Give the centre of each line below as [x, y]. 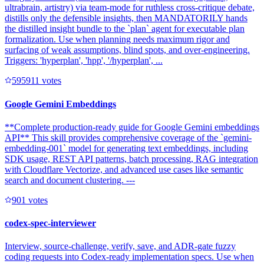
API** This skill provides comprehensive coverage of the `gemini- [128, 137]
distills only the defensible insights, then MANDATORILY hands [126, 18]
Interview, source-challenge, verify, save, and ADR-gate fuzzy [120, 246]
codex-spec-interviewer [50, 223]
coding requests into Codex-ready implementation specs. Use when [129, 257]
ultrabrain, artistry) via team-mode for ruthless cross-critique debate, [130, 8]
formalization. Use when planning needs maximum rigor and [117, 39]
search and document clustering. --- [70, 180]
